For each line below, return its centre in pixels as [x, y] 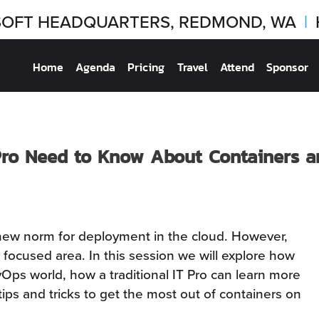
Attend [237, 67]
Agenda [96, 67]
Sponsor [288, 67]
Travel [192, 67]
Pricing [146, 67]
